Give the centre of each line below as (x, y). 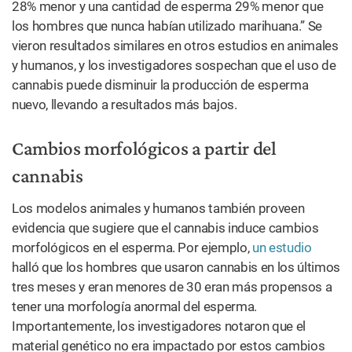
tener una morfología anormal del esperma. (135, 306)
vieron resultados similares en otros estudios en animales (175, 46)
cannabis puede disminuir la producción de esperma (160, 85)
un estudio (282, 247)
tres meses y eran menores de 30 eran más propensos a (172, 287)
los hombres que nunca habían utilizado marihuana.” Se (167, 26)
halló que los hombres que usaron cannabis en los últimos (176, 267)
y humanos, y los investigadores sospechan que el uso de (174, 65)
